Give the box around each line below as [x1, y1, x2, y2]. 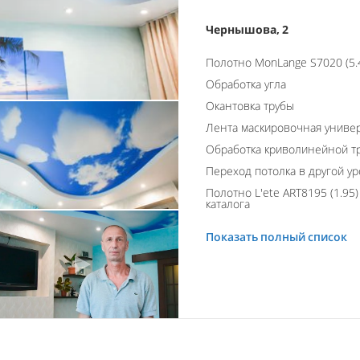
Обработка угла [206, 76, 286, 92]
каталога [206, 196, 250, 212]
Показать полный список [206, 229, 347, 245]
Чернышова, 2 [206, 22, 288, 38]
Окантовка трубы [206, 98, 294, 114]
